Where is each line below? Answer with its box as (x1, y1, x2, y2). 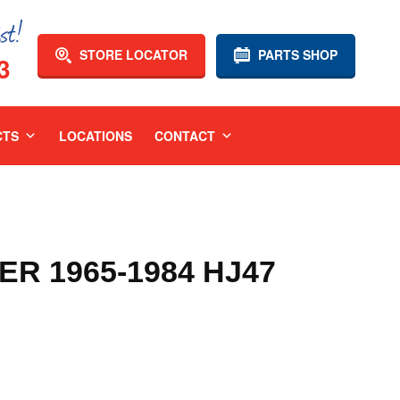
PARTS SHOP (254, 46, 337, 63)
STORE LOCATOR (76, 46, 187, 63)
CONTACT (154, 127, 215, 145)
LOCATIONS (58, 127, 132, 145)
